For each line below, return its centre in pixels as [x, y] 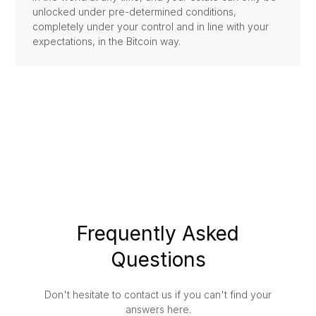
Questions [158, 260]
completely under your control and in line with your [151, 27]
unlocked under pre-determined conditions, [135, 12]
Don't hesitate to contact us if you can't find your [158, 295]
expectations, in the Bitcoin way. [107, 42]
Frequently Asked [158, 234]
